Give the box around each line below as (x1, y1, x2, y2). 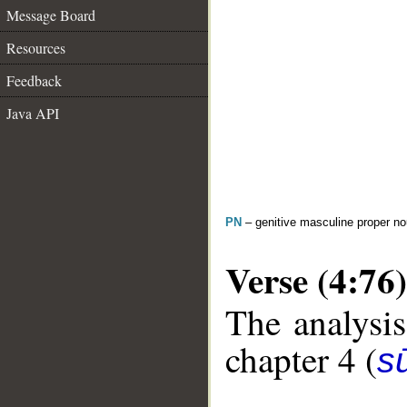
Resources (6, 38, 65, 57)
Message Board (6, 5, 95, 25)
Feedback (6, 71, 62, 90)
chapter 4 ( (225, 335, 377, 383)
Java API (6, 104, 59, 123)
